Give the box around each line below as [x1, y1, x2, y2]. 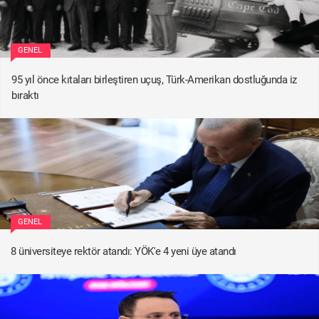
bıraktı [11, 88, 39, 102]
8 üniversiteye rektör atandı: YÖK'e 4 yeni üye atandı [11, 244, 236, 258]
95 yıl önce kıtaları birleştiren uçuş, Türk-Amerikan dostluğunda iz [11, 73, 297, 86]
